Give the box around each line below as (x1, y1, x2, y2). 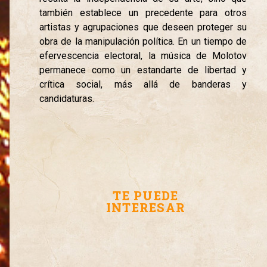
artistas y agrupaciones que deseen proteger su (39, 21, 247, 33)
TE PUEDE (113, 188, 179, 204)
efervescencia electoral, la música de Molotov (39, 49, 247, 61)
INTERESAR (105, 200, 186, 216)
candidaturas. (39, 92, 95, 104)
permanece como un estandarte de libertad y (39, 64, 247, 76)
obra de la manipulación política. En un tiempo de (39, 35, 247, 47)
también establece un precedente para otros (39, 7, 247, 18)
